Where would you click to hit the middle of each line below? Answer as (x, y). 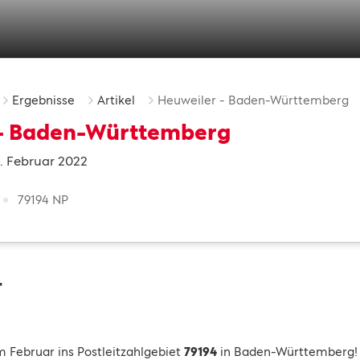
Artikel (116, 100)
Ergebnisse (43, 100)
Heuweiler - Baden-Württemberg (253, 100)
